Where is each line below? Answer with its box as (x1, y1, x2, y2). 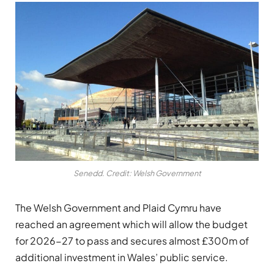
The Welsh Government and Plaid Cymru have (15, 201, 221, 215)
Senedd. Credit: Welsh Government (73, 168, 201, 179)
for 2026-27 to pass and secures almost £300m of (15, 234, 249, 248)
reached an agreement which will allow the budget (15, 218, 248, 231)
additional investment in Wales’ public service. (15, 251, 228, 264)
